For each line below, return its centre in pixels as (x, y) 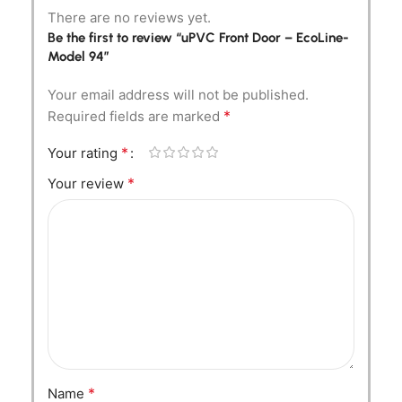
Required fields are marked (135, 116)
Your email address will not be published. (178, 94)
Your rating (84, 153)
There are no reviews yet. (129, 17)
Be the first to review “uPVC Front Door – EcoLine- (198, 37)
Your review (87, 183)
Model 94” (79, 56)
